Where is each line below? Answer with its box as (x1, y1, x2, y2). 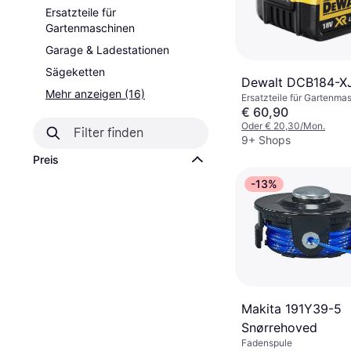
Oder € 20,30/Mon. (241, 119, 325, 132)
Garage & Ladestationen (45, 43, 169, 56)
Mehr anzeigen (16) (45, 87, 145, 100)
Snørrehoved (241, 319, 317, 335)
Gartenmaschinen (45, 21, 135, 34)
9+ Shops (241, 132, 291, 147)
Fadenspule (241, 336, 292, 349)
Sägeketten (45, 65, 105, 78)
